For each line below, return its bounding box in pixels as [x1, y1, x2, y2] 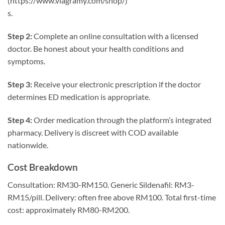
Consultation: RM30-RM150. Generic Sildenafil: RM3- [8, 179, 194, 189]
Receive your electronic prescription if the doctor [32, 79, 201, 89]
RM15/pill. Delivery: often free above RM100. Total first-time [8, 192, 216, 202]
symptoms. [8, 56, 45, 66]
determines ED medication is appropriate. [8, 91, 150, 101]
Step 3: [8, 79, 32, 89]
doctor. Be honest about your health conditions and [8, 43, 184, 53]
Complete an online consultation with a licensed [32, 31, 198, 41]
